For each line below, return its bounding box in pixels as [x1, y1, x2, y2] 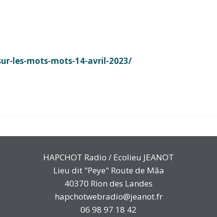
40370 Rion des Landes [64, 178, 153, 189]
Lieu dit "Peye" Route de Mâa [53, 165, 164, 176]
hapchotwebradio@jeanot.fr [54, 191, 163, 202]
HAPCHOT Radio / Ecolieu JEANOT [43, 152, 174, 163]
